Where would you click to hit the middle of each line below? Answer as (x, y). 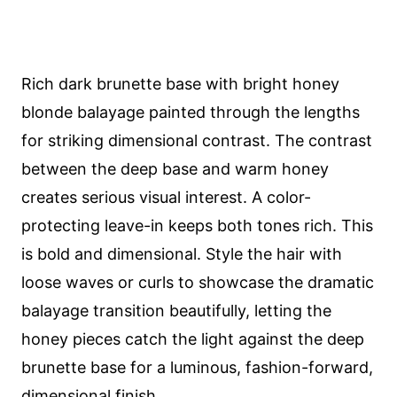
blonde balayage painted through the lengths (191, 112)
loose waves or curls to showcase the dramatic (198, 282)
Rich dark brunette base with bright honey (180, 84)
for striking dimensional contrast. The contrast (197, 140)
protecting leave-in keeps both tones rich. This (197, 226)
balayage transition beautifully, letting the (176, 311)
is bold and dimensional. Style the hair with (182, 254)
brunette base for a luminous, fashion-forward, (197, 367)
